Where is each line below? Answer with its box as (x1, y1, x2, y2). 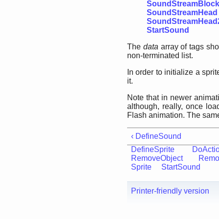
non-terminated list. (127, 51, 193, 60)
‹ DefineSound (131, 132, 181, 140)
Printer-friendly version (131, 187, 209, 195)
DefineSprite (131, 145, 175, 153)
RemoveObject (131, 154, 183, 162)
